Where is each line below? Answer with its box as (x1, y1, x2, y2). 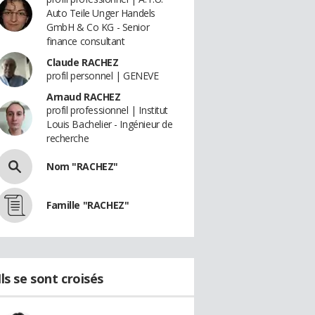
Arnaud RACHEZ (46, 90, 121, 103)
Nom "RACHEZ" (46, 160, 118, 173)
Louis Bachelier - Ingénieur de (46, 117, 173, 131)
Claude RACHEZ (46, 56, 119, 69)
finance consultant (46, 34, 125, 48)
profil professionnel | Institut (46, 103, 168, 117)
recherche (46, 131, 89, 145)
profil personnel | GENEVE (46, 69, 159, 82)
